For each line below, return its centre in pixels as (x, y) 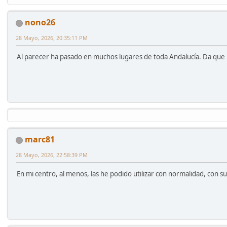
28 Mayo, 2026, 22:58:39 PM (52, 155)
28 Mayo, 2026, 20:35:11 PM (52, 38)
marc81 (40, 140)
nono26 (40, 23)
